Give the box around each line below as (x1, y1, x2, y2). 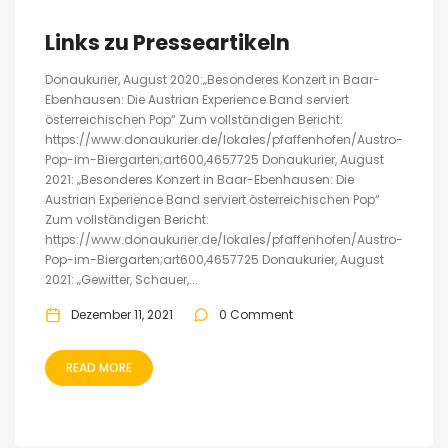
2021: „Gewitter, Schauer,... (45, 271, 198, 288)
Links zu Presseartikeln (45, 28, 290, 57)
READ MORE (66, 359, 132, 376)
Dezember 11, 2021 (71, 306, 173, 323)
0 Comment (219, 306, 293, 323)
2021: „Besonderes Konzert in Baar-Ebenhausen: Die (45, 171, 354, 188)
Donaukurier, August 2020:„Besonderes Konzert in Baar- (45, 71, 380, 88)
